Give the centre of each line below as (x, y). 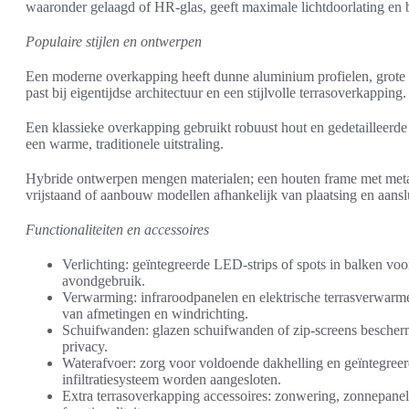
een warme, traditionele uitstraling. (125, 143)
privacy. (85, 346)
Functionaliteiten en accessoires (117, 229)
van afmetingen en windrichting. (155, 313)
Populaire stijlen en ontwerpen (114, 41)
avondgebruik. (104, 280)
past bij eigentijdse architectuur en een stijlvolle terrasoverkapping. (216, 92)
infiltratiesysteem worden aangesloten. (172, 379)
